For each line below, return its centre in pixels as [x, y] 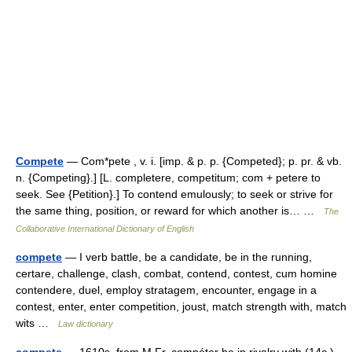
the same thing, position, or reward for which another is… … [170, 211]
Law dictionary [86, 324]
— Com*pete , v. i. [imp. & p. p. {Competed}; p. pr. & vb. [203, 161]
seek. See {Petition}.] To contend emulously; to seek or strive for [174, 194]
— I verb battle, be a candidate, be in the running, [187, 257]
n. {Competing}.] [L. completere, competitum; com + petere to [168, 178]
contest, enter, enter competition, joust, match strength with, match [181, 306]
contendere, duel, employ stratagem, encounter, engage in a [166, 290]
